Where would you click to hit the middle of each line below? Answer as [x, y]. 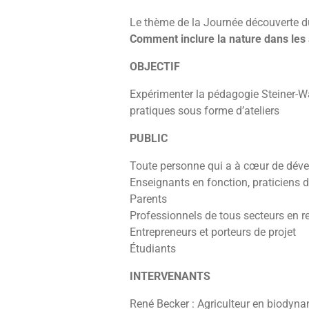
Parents [148, 199]
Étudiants [152, 249]
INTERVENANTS [170, 277]
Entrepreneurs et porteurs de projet [212, 232]
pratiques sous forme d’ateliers [204, 111]
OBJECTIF [154, 67]
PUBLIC [148, 139]
